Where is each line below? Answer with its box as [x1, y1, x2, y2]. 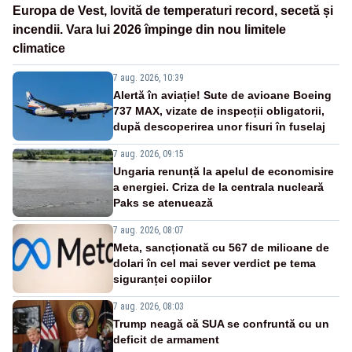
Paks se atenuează [113, 196, 213, 209]
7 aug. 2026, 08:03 [113, 300, 184, 312]
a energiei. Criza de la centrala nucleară [113, 180, 324, 193]
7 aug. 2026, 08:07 [113, 224, 184, 236]
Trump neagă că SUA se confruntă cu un [113, 317, 329, 330]
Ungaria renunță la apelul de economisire [113, 164, 334, 178]
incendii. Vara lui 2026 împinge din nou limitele [13, 22, 286, 36]
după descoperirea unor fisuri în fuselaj [113, 119, 325, 133]
